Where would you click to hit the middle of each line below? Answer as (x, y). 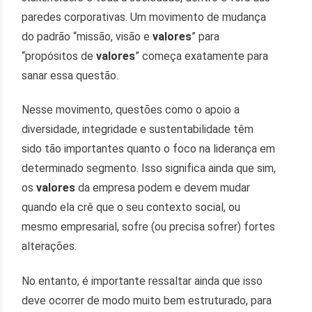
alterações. (49, 247)
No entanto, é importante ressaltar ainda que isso (142, 281)
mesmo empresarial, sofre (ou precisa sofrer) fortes (149, 227)
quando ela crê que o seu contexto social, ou (131, 208)
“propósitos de (59, 56)
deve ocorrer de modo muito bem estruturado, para (147, 300)
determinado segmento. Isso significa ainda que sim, (149, 169)
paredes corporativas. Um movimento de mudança (144, 17)
